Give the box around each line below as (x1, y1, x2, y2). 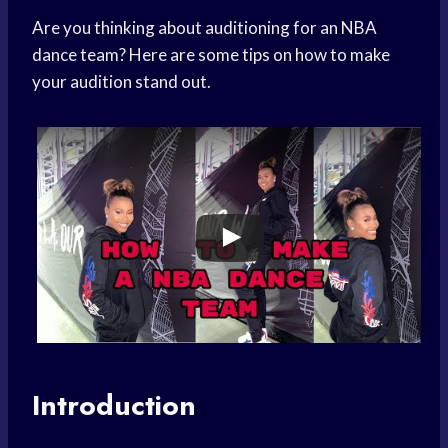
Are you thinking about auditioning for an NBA (32, 17, 377, 39)
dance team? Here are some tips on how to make (32, 44, 390, 66)
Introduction (32, 385, 196, 427)
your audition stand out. (32, 71, 211, 93)
